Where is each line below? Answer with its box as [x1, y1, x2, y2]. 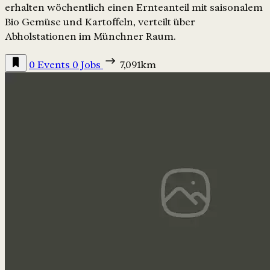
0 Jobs [72, 58, 103, 71]
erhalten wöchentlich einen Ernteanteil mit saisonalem [5, 1, 263, 13]
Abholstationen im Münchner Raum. [5, 30, 176, 42]
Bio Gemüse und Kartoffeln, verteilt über [5, 16, 195, 28]
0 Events [29, 58, 72, 71]
